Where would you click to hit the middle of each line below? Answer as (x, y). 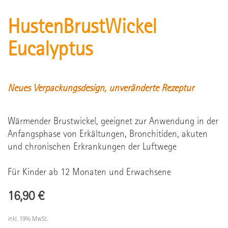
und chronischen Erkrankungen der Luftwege (92, 147)
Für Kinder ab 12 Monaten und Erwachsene (89, 173)
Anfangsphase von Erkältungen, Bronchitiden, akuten (108, 135)
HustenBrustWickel (82, 28)
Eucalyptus (50, 51)
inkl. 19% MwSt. (28, 219)
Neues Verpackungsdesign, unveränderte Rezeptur (101, 89)
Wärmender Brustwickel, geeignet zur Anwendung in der (113, 122)
